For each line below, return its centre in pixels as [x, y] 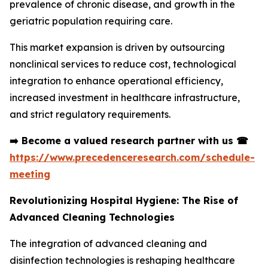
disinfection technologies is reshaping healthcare [122, 260]
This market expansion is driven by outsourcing [117, 47]
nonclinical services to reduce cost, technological [123, 64]
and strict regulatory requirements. [90, 114]
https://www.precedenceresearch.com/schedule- [132, 157]
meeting [30, 174]
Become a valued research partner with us [127, 140]
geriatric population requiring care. [91, 21]
